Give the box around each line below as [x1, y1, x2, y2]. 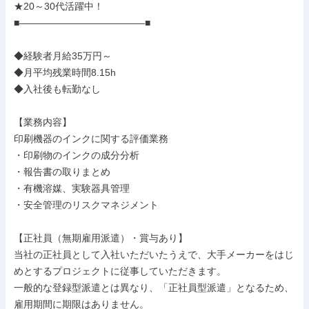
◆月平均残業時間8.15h [14, 67, 116, 78]
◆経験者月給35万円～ [14, 50, 112, 61]
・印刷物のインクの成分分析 [14, 150, 139, 161]
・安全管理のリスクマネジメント [14, 199, 159, 210]
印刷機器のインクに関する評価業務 [14, 133, 168, 144]
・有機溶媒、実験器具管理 [14, 183, 130, 194]
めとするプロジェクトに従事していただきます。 [14, 266, 226, 277]
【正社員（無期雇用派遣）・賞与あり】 [14, 232, 188, 243]
